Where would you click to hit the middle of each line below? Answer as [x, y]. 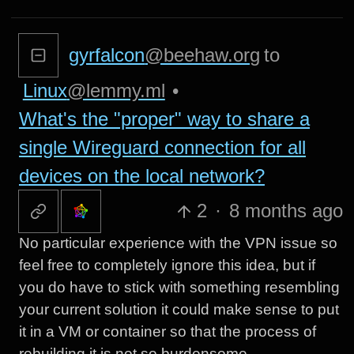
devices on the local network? [141, 175]
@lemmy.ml [116, 90]
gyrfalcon [107, 55]
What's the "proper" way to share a [164, 119]
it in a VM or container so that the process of [167, 332]
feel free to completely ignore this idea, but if [167, 265]
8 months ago [286, 211]
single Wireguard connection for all [162, 147]
